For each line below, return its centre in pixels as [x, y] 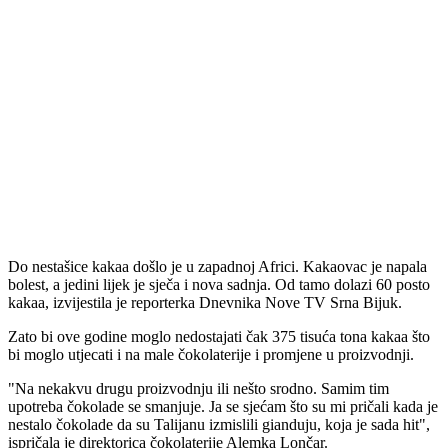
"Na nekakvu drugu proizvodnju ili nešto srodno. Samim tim [198, 389]
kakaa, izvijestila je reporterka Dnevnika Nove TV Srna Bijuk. [205, 303]
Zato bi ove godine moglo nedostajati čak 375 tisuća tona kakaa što [219, 337]
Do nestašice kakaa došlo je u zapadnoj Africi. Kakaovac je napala [217, 267]
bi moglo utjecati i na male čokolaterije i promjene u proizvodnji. [211, 355]
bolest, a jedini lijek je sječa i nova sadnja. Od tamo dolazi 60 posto [219, 285]
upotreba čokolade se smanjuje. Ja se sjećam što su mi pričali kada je [223, 407]
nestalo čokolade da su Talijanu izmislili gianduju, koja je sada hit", [219, 425]
